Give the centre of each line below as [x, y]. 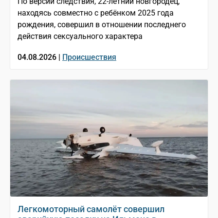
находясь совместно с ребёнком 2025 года [96, 13]
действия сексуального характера [80, 36]
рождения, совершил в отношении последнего [102, 25]
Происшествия [89, 57]
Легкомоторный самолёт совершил [91, 209]
